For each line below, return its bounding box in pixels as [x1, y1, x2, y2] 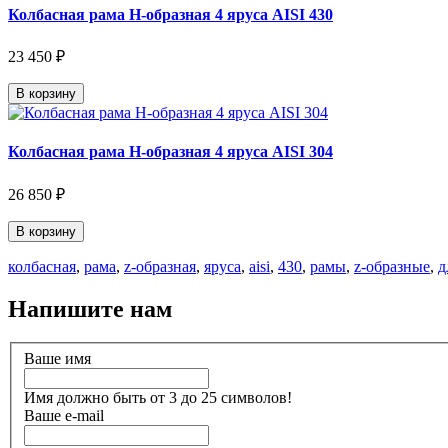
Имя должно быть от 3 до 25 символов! [24, 389, 292, 406]
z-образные [354, 257, 430, 275]
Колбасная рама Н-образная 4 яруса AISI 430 [8, 5, 333, 23]
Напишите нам [8, 295, 172, 322]
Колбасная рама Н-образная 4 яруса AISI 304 [8, 143, 333, 161]
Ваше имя [24, 350, 91, 367]
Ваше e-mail [24, 407, 104, 424]
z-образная [124, 257, 196, 275]
